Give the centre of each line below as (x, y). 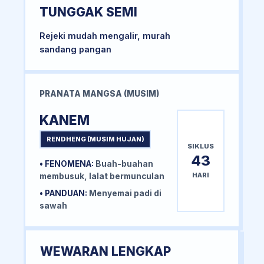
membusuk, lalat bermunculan (102, 176)
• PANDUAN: (63, 194)
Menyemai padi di (124, 194)
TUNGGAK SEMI (88, 12)
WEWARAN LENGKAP (105, 252)
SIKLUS (201, 146)
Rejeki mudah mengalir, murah (105, 36)
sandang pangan (75, 49)
